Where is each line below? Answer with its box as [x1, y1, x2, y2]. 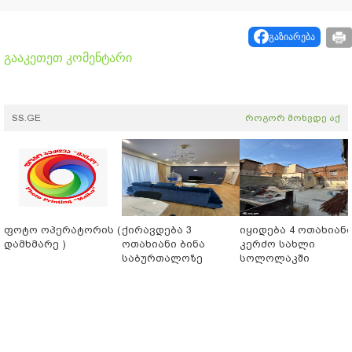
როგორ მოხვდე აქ [245, 112, 340, 123]
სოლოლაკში [240, 251, 310, 264]
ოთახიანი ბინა [122, 237, 205, 250]
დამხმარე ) [4, 237, 66, 250]
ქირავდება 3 [122, 223, 192, 236]
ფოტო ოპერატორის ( [4, 223, 120, 236]
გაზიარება [269, 31, 315, 42]
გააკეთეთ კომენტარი [4, 50, 132, 64]
